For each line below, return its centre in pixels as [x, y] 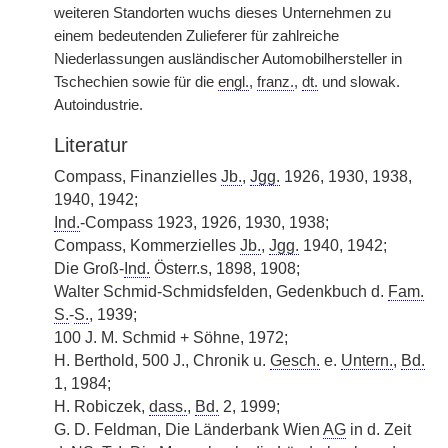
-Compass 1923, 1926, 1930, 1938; [204, 222]
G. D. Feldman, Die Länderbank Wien [188, 429]
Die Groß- [89, 268]
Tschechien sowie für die [136, 82]
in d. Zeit [378, 429]
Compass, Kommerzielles [147, 245]
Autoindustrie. [98, 105]
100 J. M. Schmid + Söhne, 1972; [171, 337]
